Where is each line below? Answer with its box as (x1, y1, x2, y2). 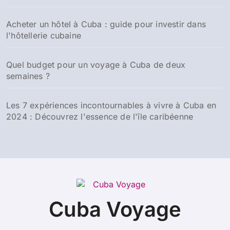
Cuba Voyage (49, 197, 181, 222)
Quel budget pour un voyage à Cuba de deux (6, 60, 186, 70)
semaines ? (6, 71, 50, 81)
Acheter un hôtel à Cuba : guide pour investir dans (6, 19, 206, 29)
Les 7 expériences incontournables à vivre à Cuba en (6, 100, 217, 110)
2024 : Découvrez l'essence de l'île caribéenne (6, 111, 194, 122)
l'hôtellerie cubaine (6, 30, 81, 41)
